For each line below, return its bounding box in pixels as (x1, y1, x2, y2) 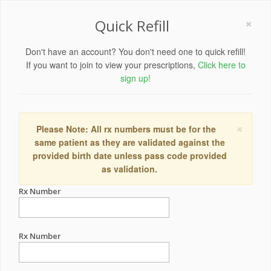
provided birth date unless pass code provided (32, 149, 227, 162)
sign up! (120, 72, 151, 84)
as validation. (102, 163, 157, 175)
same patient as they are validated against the (34, 136, 225, 148)
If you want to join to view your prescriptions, (25, 59, 198, 71)
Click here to (197, 59, 246, 71)
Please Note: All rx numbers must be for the (36, 123, 216, 135)
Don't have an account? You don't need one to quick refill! (25, 45, 246, 57)
